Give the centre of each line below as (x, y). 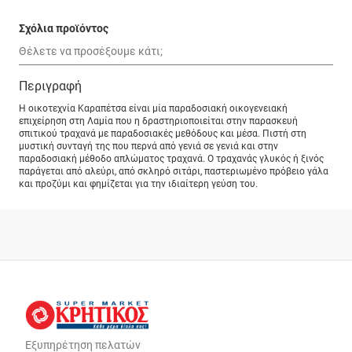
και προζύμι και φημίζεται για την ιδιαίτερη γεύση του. (138, 184)
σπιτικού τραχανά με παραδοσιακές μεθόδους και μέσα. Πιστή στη (163, 134)
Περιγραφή (50, 86)
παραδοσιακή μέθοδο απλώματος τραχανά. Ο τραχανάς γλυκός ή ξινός (171, 159)
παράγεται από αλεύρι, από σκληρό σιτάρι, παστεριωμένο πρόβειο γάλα (174, 172)
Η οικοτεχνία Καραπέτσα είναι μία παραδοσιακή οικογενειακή (153, 109)
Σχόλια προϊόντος (64, 28)
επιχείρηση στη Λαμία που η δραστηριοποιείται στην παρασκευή (158, 121)
